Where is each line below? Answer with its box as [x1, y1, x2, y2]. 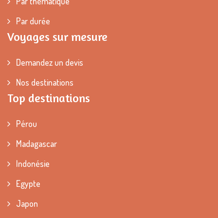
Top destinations [7, 91, 90, 105]
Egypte [14, 178, 40, 189]
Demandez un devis [14, 56, 83, 68]
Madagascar [14, 138, 57, 149]
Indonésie [14, 158, 50, 169]
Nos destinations [14, 76, 73, 88]
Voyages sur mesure [7, 29, 108, 44]
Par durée [14, 15, 50, 26]
